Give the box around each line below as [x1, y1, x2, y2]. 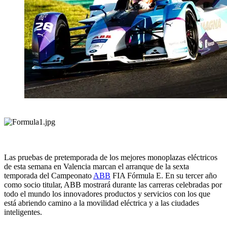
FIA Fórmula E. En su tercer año [110, 171, 217, 180]
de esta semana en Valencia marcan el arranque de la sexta [4, 162, 189, 171]
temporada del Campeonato [4, 171, 93, 180]
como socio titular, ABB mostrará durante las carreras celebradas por [4, 180, 222, 190]
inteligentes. [4, 208, 42, 217]
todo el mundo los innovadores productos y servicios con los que [4, 190, 210, 199]
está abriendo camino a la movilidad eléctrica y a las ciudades [4, 199, 199, 208]
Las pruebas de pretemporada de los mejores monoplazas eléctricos [4, 153, 217, 162]
